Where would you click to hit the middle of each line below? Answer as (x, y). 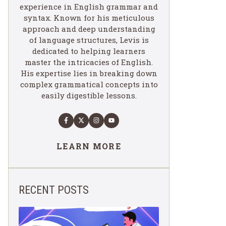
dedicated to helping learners (89, 51)
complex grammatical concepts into (89, 84)
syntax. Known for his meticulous (89, 17)
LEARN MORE (89, 146)
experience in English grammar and (89, 6)
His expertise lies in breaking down (89, 73)
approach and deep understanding (89, 29)
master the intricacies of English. (89, 62)
